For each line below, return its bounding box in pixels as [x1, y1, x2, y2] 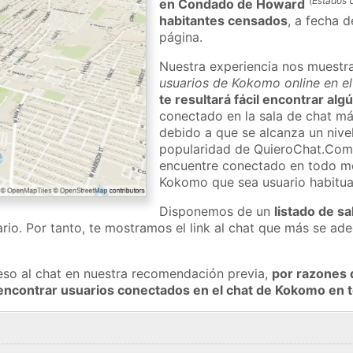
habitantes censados [159, 12, 288, 28]
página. [159, 28, 203, 45]
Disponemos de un [159, 203, 275, 219]
